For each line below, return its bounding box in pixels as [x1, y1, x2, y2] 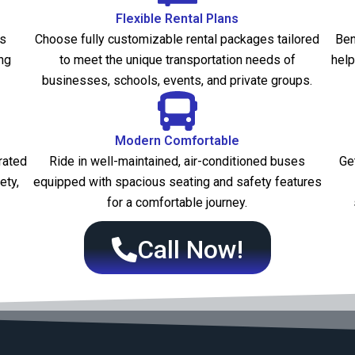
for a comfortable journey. [107, 195, 248, 211]
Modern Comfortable [115, 133, 240, 149]
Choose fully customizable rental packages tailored [35, 32, 320, 48]
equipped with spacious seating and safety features [32, 174, 322, 190]
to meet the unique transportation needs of [59, 52, 296, 68]
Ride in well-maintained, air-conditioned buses [49, 154, 306, 170]
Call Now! [137, 235, 243, 265]
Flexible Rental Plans [116, 11, 239, 27]
